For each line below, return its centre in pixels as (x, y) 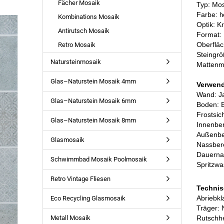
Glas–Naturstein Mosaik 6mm (93, 101)
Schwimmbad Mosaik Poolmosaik (98, 159)
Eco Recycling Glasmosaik (88, 198)
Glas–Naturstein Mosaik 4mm (93, 81)
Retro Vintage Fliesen (80, 179)
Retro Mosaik (76, 45)
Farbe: (208, 14)
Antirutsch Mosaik (83, 31)
